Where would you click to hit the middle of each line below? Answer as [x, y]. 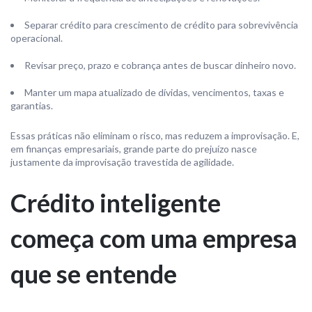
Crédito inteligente [116, 203]
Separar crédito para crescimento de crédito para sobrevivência [161, 25]
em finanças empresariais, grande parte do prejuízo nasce [134, 149]
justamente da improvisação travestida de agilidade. [122, 162]
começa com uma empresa [154, 238]
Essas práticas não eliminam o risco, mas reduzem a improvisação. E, [155, 135]
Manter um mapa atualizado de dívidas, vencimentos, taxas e [154, 92]
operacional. [37, 38]
